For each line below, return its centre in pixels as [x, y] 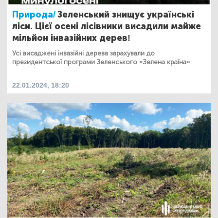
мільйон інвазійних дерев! [71, 38]
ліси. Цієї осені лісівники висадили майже [107, 26]
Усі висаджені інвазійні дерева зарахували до [83, 53]
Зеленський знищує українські [126, 14]
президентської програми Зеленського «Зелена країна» [101, 62]
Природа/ [34, 14]
